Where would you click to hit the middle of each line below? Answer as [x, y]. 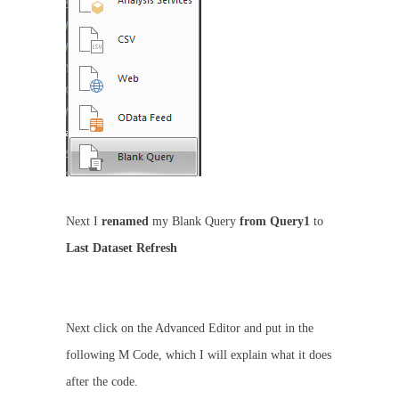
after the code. [102, 382]
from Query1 [275, 221]
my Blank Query [194, 221]
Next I [84, 221]
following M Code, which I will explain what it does [199, 355]
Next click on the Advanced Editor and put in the [190, 328]
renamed [125, 221]
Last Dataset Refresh [122, 248]
